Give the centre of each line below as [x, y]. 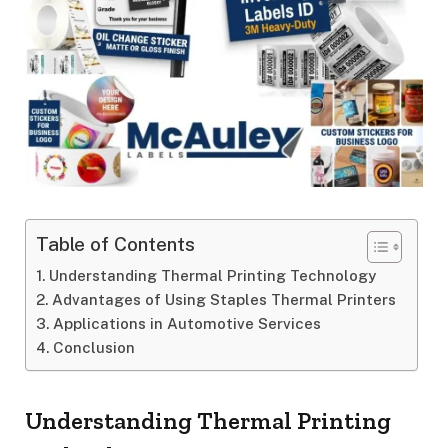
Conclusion [94, 348]
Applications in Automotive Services [187, 324]
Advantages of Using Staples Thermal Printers [224, 300]
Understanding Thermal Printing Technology [213, 276]
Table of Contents [115, 244]
